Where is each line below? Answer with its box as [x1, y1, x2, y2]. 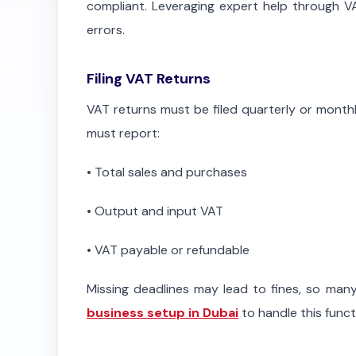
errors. [87, 21, 125, 39]
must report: [87, 124, 160, 141]
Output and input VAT [95, 203, 223, 219]
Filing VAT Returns [87, 69, 211, 89]
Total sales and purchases [95, 163, 247, 180]
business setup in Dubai [87, 304, 238, 322]
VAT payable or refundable [95, 242, 250, 259]
